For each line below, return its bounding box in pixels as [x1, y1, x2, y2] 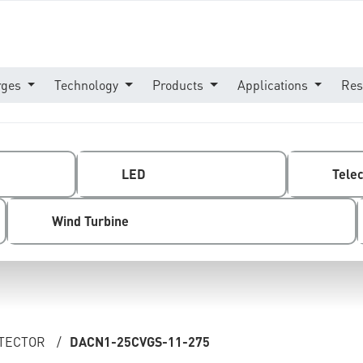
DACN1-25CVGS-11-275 [70, 333, 211, 350]
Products [152, 75, 207, 93]
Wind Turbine [52, 212, 129, 229]
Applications [237, 75, 311, 93]
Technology [54, 75, 122, 93]
